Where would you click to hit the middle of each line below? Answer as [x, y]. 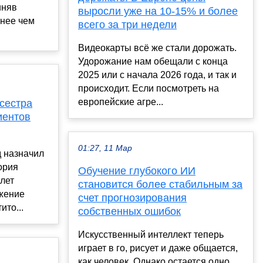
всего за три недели [127, 25]
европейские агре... [121, 102]
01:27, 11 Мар [105, 149]
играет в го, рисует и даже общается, [158, 248]
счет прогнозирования [132, 198]
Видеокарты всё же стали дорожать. [157, 48]
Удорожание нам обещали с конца [153, 62]
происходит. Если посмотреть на [149, 89]
